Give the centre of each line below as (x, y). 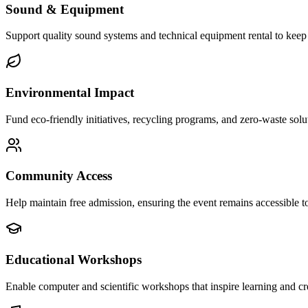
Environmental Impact (70, 92)
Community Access (59, 176)
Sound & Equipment (65, 9)
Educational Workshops (74, 259)
